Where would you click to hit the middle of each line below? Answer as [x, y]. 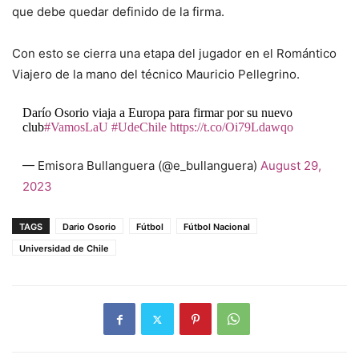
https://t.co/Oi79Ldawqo [231, 127]
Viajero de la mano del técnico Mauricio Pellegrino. [156, 75]
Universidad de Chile [64, 249]
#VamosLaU [76, 127]
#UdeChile [139, 127]
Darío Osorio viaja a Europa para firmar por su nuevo [157, 113]
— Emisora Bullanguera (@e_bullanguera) [141, 166]
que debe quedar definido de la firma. [118, 12]
